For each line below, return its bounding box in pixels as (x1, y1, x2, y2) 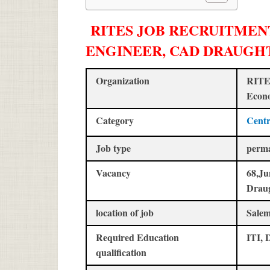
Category (96, 113, 134, 127)
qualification (96, 245, 146, 259)
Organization (96, 73, 149, 87)
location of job (96, 205, 154, 219)
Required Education (96, 230, 179, 244)
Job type (96, 140, 131, 155)
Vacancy (96, 165, 131, 180)
